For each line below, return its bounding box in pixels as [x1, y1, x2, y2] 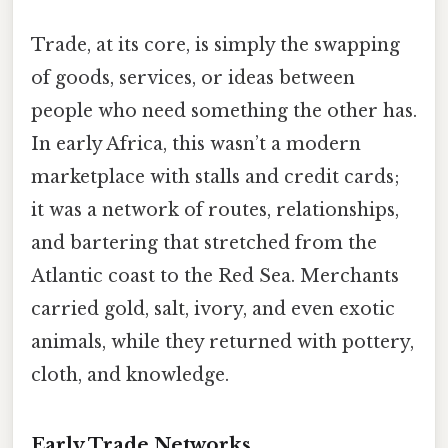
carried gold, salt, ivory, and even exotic [31, 297, 395, 320]
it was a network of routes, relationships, [31, 198, 399, 221]
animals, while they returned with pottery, [31, 330, 414, 353]
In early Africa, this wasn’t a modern [31, 132, 361, 155]
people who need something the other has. [31, 99, 417, 122]
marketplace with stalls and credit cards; [31, 165, 400, 188]
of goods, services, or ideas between [31, 66, 355, 89]
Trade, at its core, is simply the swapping [31, 33, 400, 56]
